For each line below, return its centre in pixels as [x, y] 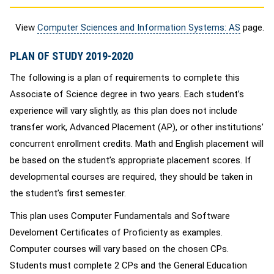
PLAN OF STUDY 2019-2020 [72, 56]
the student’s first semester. [68, 193]
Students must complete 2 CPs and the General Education [128, 265]
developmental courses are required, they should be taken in [131, 177]
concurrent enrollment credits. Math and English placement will [137, 144]
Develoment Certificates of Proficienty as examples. [116, 232]
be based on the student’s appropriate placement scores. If [131, 160]
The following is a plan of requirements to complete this [125, 78]
